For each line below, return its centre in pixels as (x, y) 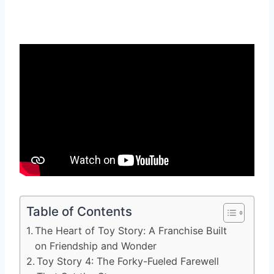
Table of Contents (79, 211)
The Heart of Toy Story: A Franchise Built (131, 230)
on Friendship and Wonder (96, 246)
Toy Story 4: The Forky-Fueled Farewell (128, 261)
